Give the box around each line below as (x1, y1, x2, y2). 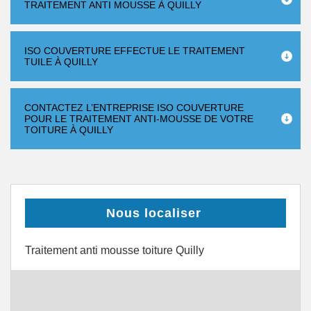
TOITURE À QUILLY (24, 124, 113, 135)
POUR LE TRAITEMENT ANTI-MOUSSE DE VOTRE (24, 113, 253, 124)
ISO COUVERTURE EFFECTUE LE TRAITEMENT (24, 45, 245, 56)
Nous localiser (106, 206, 201, 220)
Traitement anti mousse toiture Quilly (25, 244, 204, 256)
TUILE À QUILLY (24, 56, 98, 67)
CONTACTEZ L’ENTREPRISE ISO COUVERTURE (24, 102, 244, 113)
